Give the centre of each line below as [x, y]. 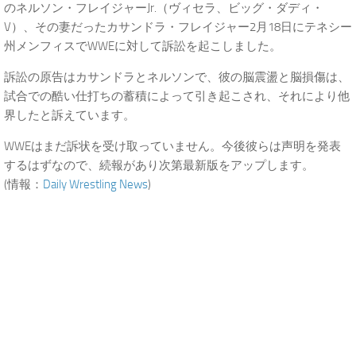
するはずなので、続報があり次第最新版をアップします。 [159, 165]
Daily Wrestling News [95, 184]
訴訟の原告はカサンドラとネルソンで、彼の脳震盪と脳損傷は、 [177, 77]
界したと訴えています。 [70, 115]
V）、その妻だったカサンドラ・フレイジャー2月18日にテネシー [178, 27]
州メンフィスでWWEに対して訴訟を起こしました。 [143, 46]
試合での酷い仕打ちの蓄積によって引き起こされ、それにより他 [177, 96]
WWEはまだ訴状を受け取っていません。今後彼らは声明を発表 [172, 146]
